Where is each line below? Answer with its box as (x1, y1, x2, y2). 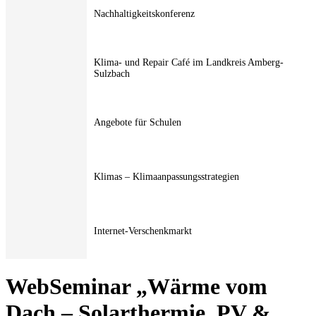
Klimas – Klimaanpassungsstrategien (94, 171, 239, 183)
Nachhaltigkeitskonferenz (94, 8, 195, 20)
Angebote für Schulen (94, 117, 181, 128)
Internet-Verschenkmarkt (94, 226, 192, 237)
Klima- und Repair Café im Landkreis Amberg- (94, 57, 284, 68)
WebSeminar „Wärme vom (6, 274, 267, 300)
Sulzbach (94, 68, 130, 80)
